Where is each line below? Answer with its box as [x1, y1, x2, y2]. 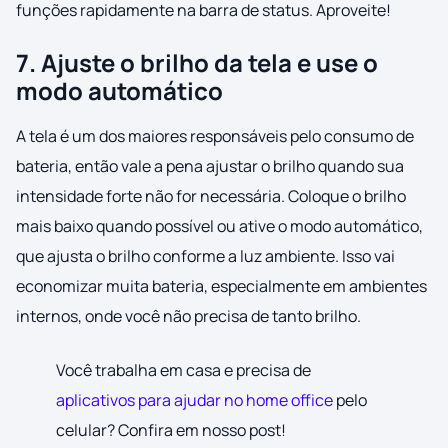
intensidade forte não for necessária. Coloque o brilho [16, 185, 406, 208]
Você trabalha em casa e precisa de [56, 359, 311, 382]
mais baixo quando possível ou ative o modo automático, [16, 215, 423, 238]
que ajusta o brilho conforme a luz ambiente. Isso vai [16, 245, 395, 268]
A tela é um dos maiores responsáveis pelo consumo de [16, 125, 414, 148]
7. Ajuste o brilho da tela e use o [16, 46, 378, 80]
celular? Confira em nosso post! [56, 419, 286, 442]
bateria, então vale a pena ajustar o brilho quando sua [16, 155, 404, 178]
